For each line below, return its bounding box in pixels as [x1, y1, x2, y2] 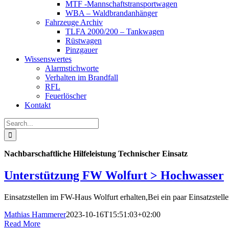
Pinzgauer [65, 45, 98, 54]
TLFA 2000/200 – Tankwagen [65, 27, 164, 36]
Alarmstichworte [45, 64, 99, 73]
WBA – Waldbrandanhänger [65, 9, 157, 17]
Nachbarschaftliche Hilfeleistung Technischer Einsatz [4, 149, 188, 158]
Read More [4, 219, 40, 228]
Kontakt [25, 101, 51, 109]
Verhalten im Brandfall [45, 73, 118, 82]
